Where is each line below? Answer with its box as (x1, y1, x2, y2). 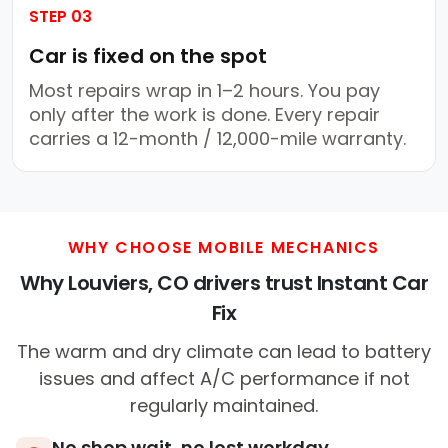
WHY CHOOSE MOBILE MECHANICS (67, 236, 381, 260)
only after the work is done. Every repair (29, 102, 380, 128)
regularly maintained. (130, 393, 318, 419)
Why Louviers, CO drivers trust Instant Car (20, 269, 428, 298)
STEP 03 (29, 5, 92, 29)
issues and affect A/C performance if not (38, 366, 410, 392)
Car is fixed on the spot (29, 42, 267, 71)
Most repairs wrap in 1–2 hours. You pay (29, 78, 380, 104)
